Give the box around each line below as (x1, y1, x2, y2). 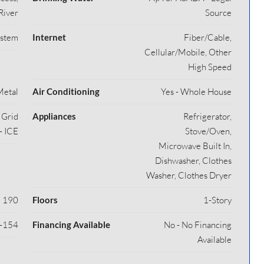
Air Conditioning (32, 86, 100, 97)
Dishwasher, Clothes (155, 155, 232, 166)
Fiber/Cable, (184, 32, 232, 43)
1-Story (203, 194, 232, 206)
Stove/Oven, (185, 126, 232, 137)
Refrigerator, (183, 111, 232, 122)
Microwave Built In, (159, 140, 232, 151)
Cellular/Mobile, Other (144, 47, 232, 58)
